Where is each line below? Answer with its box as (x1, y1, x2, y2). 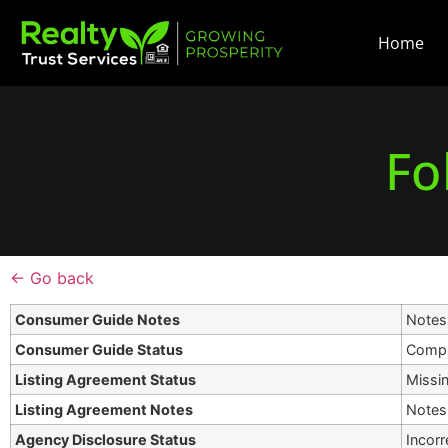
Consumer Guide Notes (15, 311, 181, 329)
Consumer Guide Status (15, 341, 184, 359)
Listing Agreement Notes (15, 401, 194, 419)
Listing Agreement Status (15, 371, 197, 389)
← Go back (10, 268, 94, 288)
